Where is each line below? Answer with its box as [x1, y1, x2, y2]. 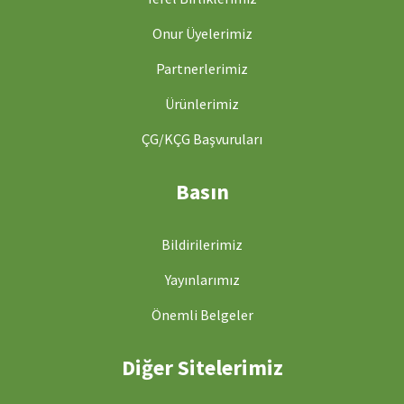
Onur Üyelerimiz [151, 23, 252, 42]
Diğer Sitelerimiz [121, 353, 283, 381]
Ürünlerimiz [165, 94, 239, 113]
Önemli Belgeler [151, 305, 253, 324]
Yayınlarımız [164, 270, 240, 289]
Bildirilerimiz [161, 234, 243, 253]
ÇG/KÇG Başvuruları [142, 129, 262, 148]
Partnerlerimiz [156, 59, 248, 78]
